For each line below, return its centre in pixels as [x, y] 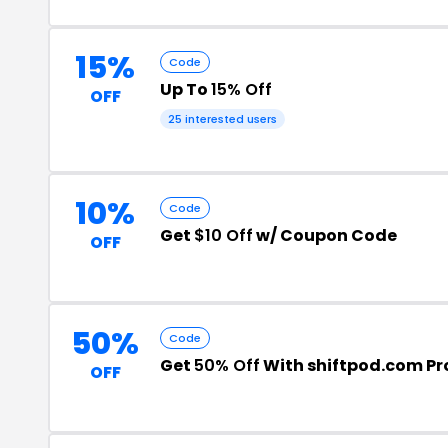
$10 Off [223, 235]
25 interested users [222, 119]
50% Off [227, 365]
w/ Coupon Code [325, 235]
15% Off [241, 89]
